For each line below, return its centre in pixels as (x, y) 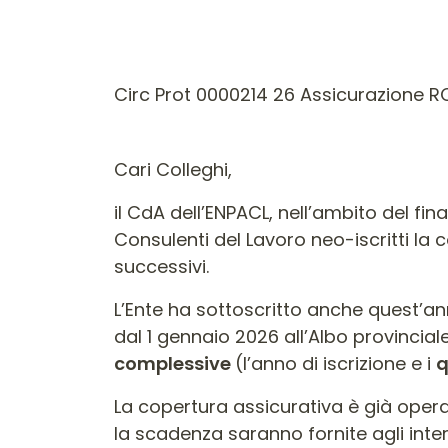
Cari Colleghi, (173, 169)
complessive (174, 363)
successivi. (161, 266)
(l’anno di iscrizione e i (335, 363)
